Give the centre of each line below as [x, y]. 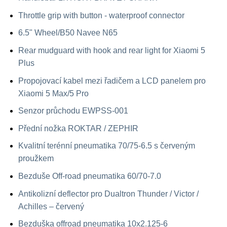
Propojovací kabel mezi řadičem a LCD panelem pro [112, 81]
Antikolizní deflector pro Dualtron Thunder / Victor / [108, 194]
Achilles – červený [51, 206]
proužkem [36, 159]
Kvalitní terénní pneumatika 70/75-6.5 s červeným [106, 146]
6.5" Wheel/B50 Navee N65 [68, 33]
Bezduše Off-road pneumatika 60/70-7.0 [89, 176]
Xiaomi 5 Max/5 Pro [53, 93]
